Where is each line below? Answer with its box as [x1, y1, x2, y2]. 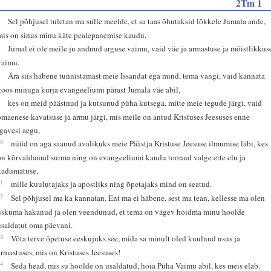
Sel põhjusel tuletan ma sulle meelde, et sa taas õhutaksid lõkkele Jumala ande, [8, 15, 266, 27]
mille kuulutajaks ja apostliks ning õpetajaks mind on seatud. [11, 178, 212, 189]
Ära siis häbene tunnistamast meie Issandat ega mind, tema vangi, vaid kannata [8, 70, 266, 81]
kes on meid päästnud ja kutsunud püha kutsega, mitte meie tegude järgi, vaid [8, 97, 263, 108]
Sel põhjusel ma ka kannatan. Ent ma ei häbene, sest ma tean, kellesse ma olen [11, 192, 266, 203]
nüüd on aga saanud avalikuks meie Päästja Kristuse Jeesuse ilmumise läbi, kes [11, 137, 269, 149]
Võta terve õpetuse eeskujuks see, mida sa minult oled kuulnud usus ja [11, 232, 241, 244]
